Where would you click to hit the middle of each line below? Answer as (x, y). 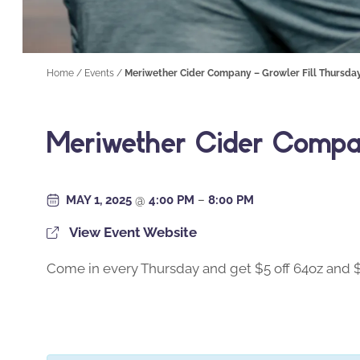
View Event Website (133, 232)
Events (99, 73)
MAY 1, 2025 (100, 200)
